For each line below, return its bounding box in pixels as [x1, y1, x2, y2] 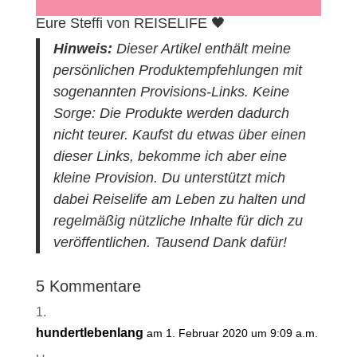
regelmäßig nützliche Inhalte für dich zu [53, 212, 304, 229]
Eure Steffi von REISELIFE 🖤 [35, 14, 226, 31]
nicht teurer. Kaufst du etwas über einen [53, 126, 307, 143]
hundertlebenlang [35, 326, 143, 340]
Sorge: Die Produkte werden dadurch [53, 104, 290, 121]
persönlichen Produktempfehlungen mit [53, 61, 303, 78]
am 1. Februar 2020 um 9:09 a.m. [146, 327, 318, 340]
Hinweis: [53, 40, 113, 57]
